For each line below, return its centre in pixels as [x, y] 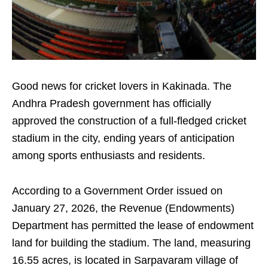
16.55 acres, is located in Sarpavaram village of [125, 260]
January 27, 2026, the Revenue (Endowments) [123, 208]
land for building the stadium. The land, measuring [131, 243]
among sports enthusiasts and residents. [109, 156]
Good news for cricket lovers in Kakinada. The [122, 86]
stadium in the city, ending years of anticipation [123, 138]
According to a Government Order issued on [117, 191]
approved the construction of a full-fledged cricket [129, 121]
